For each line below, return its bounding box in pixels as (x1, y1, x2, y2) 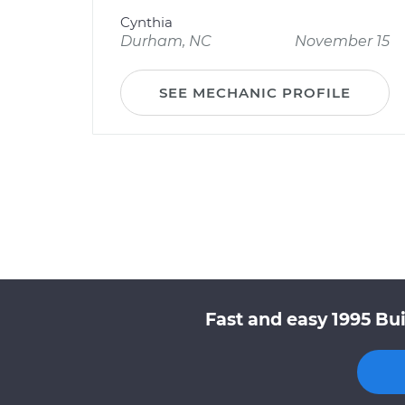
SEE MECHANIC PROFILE (159, 84, 351, 101)
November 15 (295, 33, 390, 50)
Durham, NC (120, 33, 212, 50)
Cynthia (120, 14, 173, 31)
